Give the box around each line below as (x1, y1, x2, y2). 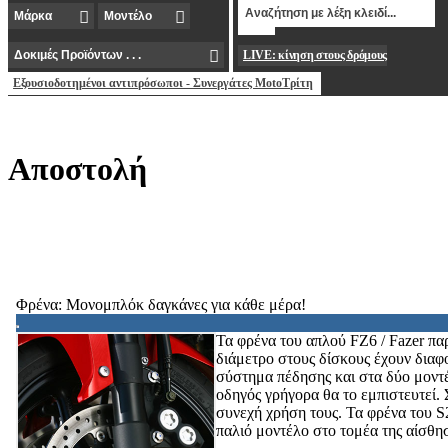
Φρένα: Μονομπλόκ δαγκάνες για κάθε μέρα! (16, 296, 306, 313)
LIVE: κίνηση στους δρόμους (243, 48, 388, 62)
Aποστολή (8, 151, 147, 188)
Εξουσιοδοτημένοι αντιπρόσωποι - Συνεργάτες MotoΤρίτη (13, 76, 313, 90)
